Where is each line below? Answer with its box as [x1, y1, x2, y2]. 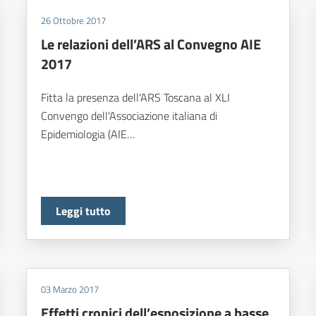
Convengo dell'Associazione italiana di [41, 107, 218, 125]
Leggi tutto [56, 202, 111, 220]
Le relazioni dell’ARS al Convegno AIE [41, 33, 262, 56]
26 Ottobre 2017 [41, 13, 107, 28]
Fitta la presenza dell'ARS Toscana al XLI [41, 89, 231, 107]
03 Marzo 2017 [41, 282, 99, 297]
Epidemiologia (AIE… [41, 126, 135, 143]
